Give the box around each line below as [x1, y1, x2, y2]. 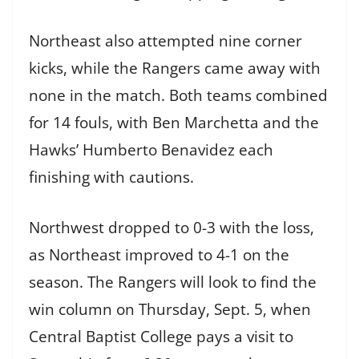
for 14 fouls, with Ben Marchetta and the [29, 112, 319, 134]
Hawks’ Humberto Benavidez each [29, 139, 273, 161]
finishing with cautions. [29, 167, 194, 188]
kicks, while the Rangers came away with [29, 58, 321, 79]
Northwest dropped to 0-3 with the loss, [29, 216, 314, 238]
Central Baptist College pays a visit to [29, 325, 293, 347]
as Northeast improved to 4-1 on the [29, 244, 289, 265]
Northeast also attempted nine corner [29, 30, 302, 52]
